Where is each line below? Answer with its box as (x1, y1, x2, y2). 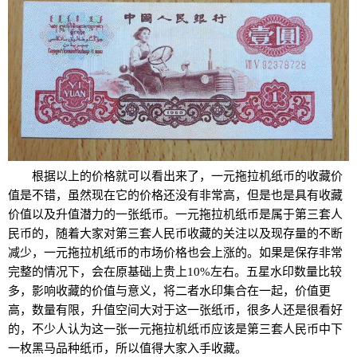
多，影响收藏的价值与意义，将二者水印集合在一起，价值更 (8, 284, 331, 298)
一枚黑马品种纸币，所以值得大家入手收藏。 (8, 342, 247, 355)
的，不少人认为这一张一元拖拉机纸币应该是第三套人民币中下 (8, 323, 343, 336)
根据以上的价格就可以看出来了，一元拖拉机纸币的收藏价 (32, 170, 343, 183)
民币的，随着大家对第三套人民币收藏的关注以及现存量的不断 (8, 227, 343, 241)
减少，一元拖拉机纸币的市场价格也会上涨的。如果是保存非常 (8, 246, 343, 260)
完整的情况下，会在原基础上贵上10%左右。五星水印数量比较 (8, 265, 342, 279)
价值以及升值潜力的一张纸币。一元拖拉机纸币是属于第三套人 (8, 208, 343, 222)
